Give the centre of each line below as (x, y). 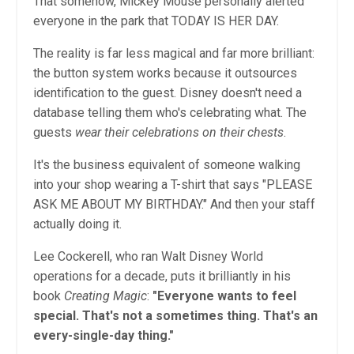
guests (54, 133)
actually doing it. (77, 224)
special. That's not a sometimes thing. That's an (175, 316)
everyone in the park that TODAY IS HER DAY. (156, 21)
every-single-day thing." (104, 336)
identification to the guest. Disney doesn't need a (168, 93)
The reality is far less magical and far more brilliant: (174, 54)
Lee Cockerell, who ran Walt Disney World (148, 257)
